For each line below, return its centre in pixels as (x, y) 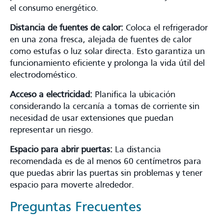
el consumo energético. (54, 8)
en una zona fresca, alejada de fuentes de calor (101, 40)
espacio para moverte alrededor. (72, 185)
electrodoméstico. (44, 75)
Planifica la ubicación (134, 95)
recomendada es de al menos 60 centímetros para (106, 162)
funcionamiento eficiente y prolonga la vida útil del (107, 63)
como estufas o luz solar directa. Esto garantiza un (107, 52)
